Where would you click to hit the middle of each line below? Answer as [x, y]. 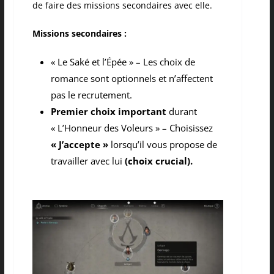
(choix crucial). [158, 161]
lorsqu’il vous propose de [162, 145]
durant [181, 112]
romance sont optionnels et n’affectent [131, 79]
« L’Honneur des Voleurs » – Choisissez [131, 128]
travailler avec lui [87, 161]
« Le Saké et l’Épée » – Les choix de [123, 62]
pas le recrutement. [91, 95]
